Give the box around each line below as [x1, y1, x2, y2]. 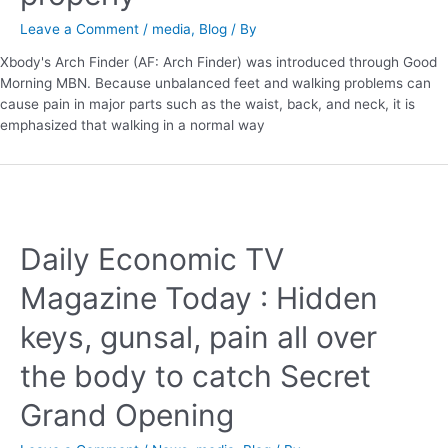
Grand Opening [20, 397, 234, 434]
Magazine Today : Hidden [20, 280, 378, 317]
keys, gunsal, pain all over [20, 319, 377, 356]
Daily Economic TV [20, 241, 284, 278]
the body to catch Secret [20, 358, 371, 395]
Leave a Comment [20, 20, 139, 37]
